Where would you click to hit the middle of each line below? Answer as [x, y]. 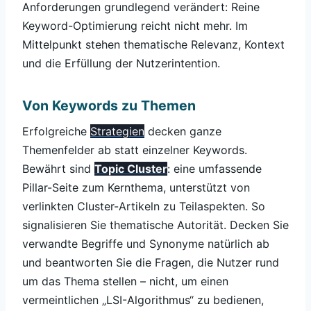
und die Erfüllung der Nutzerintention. [121, 64]
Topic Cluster [131, 169]
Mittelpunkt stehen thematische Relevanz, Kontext [153, 45]
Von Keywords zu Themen [109, 106]
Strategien [117, 132]
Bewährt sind [58, 169]
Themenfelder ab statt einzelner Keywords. [135, 150]
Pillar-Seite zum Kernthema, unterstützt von [136, 188]
